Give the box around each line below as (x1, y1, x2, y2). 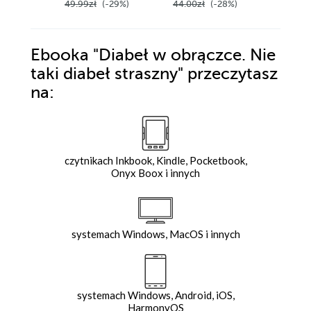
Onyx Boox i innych (111, 167, 200, 180)
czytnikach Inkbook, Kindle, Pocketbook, (64, 154, 247, 167)
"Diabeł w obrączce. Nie (89, 46, 276, 65)
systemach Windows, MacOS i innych (71, 228, 240, 241)
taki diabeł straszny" (31, 65, 187, 84)
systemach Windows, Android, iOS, (76, 289, 235, 302)
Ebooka (31, 46, 89, 65)
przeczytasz (187, 65, 278, 84)
